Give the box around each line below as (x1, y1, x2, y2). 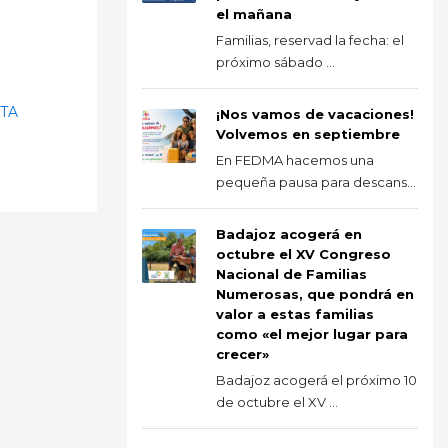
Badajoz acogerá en (216, 225, 362, 242)
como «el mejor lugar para (216, 325, 408, 342)
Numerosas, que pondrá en (216, 285, 414, 302)
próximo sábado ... (216, 53, 335, 70)
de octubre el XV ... (216, 393, 338, 410)
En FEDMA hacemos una (216, 151, 374, 168)
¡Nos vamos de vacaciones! (216, 105, 414, 122)
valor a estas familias (216, 305, 374, 322)
